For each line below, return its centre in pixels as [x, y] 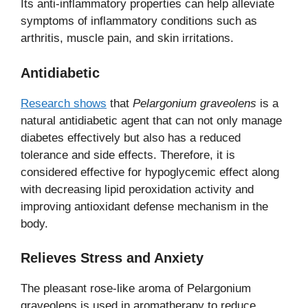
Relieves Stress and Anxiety [112, 258]
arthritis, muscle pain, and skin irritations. [127, 38]
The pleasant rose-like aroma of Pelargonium [136, 288]
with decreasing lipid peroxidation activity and [137, 189]
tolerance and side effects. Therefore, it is [128, 155]
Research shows [64, 103]
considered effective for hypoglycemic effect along [150, 172]
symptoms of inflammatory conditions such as [139, 21]
